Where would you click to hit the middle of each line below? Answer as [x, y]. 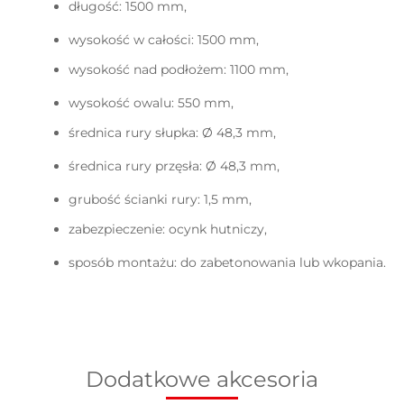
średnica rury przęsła [134, 166]
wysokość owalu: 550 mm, [151, 103]
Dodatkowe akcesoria [202, 380]
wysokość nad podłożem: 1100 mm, [179, 70]
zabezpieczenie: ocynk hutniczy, [168, 230]
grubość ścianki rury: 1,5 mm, [160, 200]
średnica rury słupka [132, 133]
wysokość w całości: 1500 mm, [164, 40]
